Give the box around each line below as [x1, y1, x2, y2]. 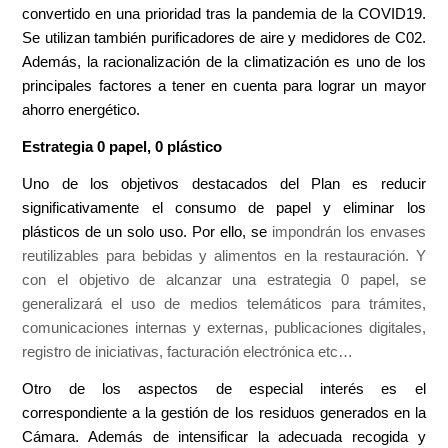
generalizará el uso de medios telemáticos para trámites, [22, 295, 426, 312]
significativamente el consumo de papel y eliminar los [22, 199, 426, 216]
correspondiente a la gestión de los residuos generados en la [22, 404, 426, 421]
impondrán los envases [271, 223, 426, 240]
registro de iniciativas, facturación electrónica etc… [22, 343, 354, 360]
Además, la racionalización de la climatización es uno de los [22, 53, 426, 70]
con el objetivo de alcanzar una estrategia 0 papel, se [22, 271, 426, 288]
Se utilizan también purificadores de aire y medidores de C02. [22, 29, 426, 46]
